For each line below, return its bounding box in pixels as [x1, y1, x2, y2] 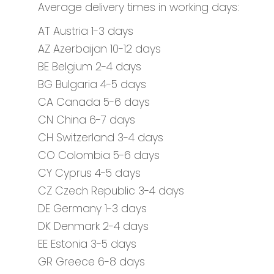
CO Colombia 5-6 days [38, 148, 160, 163]
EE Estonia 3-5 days [38, 237, 136, 251]
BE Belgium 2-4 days [38, 59, 141, 74]
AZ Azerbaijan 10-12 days [38, 42, 161, 56]
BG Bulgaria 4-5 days [38, 77, 146, 92]
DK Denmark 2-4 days [38, 219, 149, 234]
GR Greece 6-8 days [38, 254, 145, 269]
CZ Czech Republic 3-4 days [38, 183, 184, 198]
